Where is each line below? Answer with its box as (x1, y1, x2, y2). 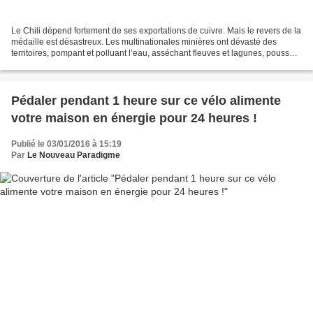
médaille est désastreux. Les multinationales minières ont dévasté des (11, 36, 277, 47)
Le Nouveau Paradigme (27, 150, 120, 160)
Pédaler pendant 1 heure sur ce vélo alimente (11, 93, 281, 108)
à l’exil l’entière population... (11, 59, 117, 69)
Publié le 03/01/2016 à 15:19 (11, 138, 122, 149)
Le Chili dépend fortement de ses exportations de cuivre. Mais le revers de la (11, 25, 301, 36)
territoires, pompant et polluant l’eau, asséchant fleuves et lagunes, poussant (11, 48, 301, 58)
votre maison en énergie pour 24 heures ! (11, 110, 257, 125)
